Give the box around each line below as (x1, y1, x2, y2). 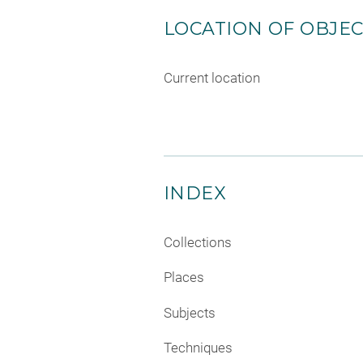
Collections (164, 233, 232, 250)
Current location (164, 69, 260, 86)
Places (164, 269, 204, 285)
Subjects (164, 304, 216, 321)
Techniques (164, 340, 233, 356)
